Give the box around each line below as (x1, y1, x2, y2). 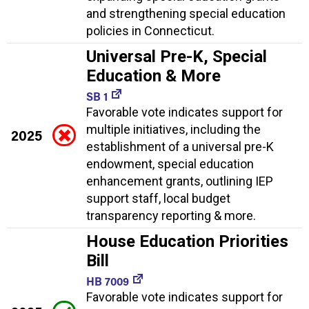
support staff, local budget (86, 190, 230, 206)
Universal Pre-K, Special (86, 46, 267, 66)
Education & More (86, 66, 221, 86)
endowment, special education (86, 156, 254, 171)
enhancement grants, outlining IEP (86, 173, 273, 188)
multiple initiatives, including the (86, 121, 261, 137)
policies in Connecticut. (86, 23, 215, 38)
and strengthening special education (86, 6, 286, 21)
